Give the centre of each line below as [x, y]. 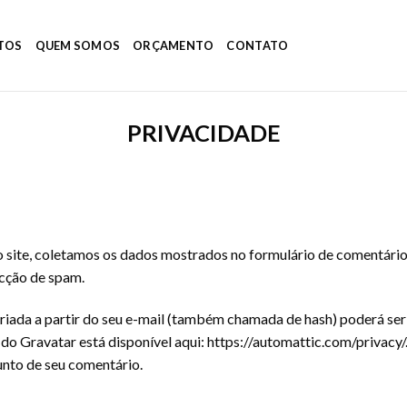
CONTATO [258, 45]
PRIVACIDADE [203, 133]
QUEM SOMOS [78, 45]
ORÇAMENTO [174, 45]
